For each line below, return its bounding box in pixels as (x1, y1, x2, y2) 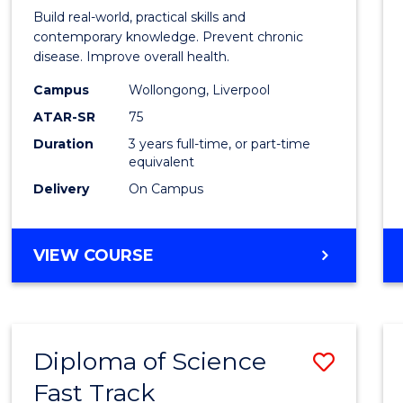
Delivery (33, 180, 90, 197)
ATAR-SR (33, 108, 96, 125)
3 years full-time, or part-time (129, 135, 311, 152)
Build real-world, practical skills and (33, 8, 246, 25)
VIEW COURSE (33, 245, 155, 265)
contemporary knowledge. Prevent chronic (33, 28, 304, 45)
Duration (33, 135, 94, 152)
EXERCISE (153, 287, 237, 308)
